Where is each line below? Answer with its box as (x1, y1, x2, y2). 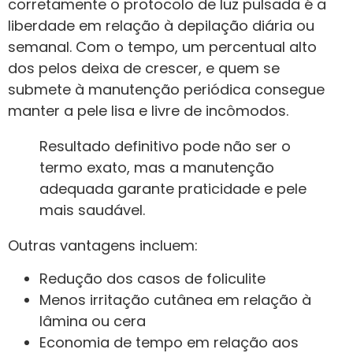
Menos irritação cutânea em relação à (39, 289, 311, 310)
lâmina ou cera (39, 310, 146, 331)
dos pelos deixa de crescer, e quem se (8, 58, 280, 79)
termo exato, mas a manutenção (39, 158, 274, 178)
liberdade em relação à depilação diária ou (8, 16, 314, 36)
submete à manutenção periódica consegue (8, 80, 325, 100)
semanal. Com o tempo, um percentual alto (8, 37, 317, 58)
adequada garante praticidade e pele (39, 179, 307, 199)
